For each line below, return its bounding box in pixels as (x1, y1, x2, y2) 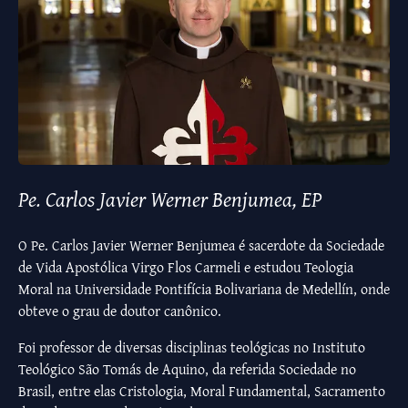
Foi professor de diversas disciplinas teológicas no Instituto (18, 336, 365, 359)
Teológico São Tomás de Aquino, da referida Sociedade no (18, 358, 356, 381)
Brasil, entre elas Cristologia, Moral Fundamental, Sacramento (18, 380, 385, 403)
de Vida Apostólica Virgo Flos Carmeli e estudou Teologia (18, 256, 353, 279)
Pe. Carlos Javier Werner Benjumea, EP (18, 183, 321, 216)
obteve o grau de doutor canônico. (18, 300, 221, 322)
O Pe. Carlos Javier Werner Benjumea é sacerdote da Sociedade (18, 234, 384, 257)
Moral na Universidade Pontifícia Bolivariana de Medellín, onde (18, 278, 390, 301)
